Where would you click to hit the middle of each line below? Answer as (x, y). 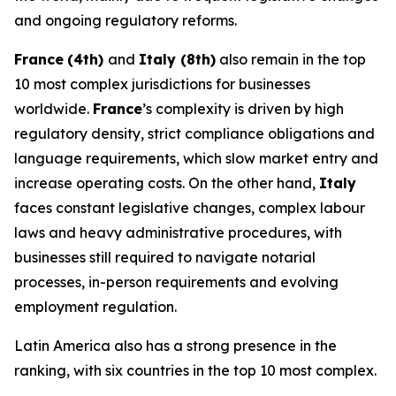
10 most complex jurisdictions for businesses (162, 84)
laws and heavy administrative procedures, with (178, 232)
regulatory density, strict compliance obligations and (194, 133)
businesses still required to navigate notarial (165, 257)
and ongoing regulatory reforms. (126, 20)
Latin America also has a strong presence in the (175, 346)
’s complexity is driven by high (243, 109)
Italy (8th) (177, 59)
